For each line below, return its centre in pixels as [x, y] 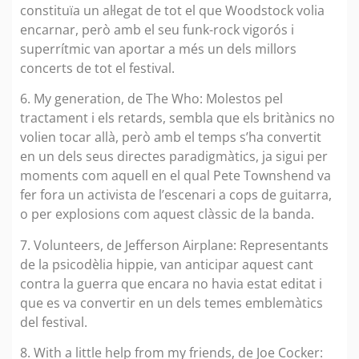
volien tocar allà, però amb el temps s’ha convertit [171, 137]
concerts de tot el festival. [97, 69]
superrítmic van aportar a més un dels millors [158, 49]
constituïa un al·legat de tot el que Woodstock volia [172, 11]
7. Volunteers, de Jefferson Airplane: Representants [174, 245]
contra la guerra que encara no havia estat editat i [171, 283]
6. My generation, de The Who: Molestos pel [151, 99]
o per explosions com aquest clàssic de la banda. [167, 214]
